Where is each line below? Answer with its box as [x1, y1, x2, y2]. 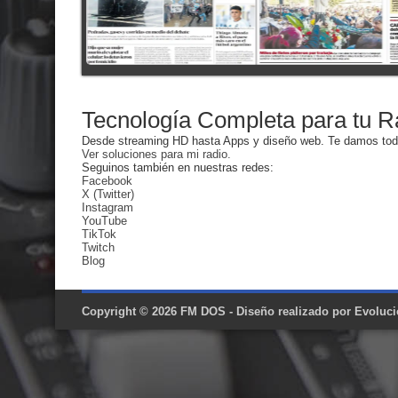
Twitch [82, 241, 115, 254]
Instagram [82, 201, 133, 214]
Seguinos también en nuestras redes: [82, 161, 274, 174]
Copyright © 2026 [82, 305, 180, 318]
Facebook [82, 174, 132, 187]
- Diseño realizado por [226, 305, 354, 318]
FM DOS [180, 305, 226, 318]
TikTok [82, 227, 116, 241]
